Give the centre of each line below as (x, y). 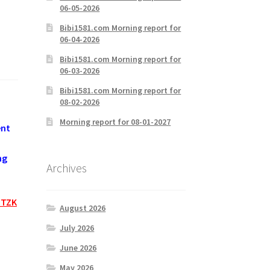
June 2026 (78, 248)
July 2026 (77, 228)
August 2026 (83, 208)
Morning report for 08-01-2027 (115, 121)
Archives (66, 168)
